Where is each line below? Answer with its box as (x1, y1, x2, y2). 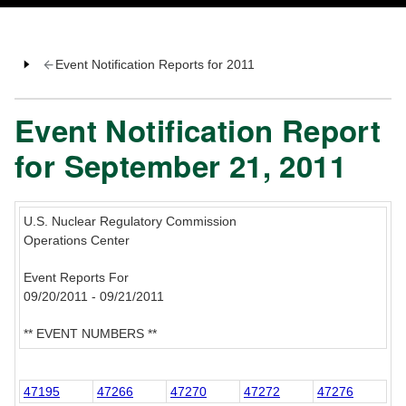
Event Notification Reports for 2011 (54, 57, 255, 72)
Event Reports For (24, 270, 129, 285)
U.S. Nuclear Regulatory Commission (24, 214, 237, 229)
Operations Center (24, 233, 130, 248)
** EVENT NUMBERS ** (24, 326, 157, 342)
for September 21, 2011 (14, 144, 347, 188)
